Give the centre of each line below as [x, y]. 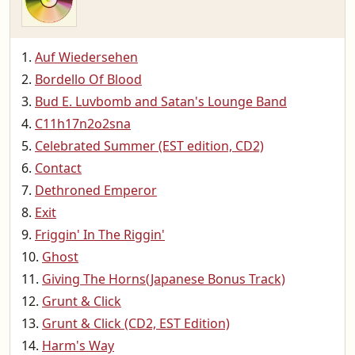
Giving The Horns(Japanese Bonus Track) [164, 279]
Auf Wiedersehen [86, 57]
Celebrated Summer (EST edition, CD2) [149, 146]
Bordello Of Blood [88, 79]
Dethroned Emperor [96, 190]
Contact [58, 168]
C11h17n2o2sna [83, 124]
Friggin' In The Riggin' [100, 235]
